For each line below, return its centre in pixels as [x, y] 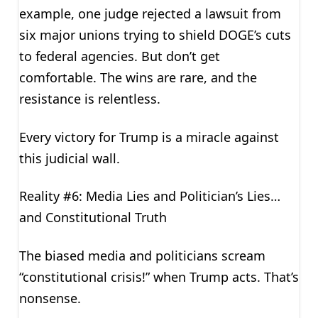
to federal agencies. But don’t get [119, 56]
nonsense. [50, 298]
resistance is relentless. [89, 99]
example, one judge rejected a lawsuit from [150, 13]
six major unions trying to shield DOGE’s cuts [155, 35]
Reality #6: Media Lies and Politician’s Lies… [149, 196]
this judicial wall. [69, 158]
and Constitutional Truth [93, 218]
